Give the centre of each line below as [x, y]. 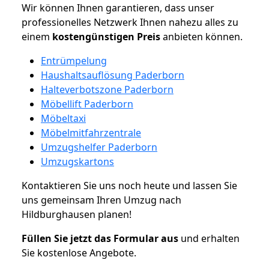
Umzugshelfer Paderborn [99, 147]
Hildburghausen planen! [77, 214]
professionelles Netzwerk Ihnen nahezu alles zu [130, 22]
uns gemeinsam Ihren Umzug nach [101, 200]
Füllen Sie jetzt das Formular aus [100, 238]
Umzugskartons [77, 161]
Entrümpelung [74, 60]
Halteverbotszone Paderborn [107, 89]
